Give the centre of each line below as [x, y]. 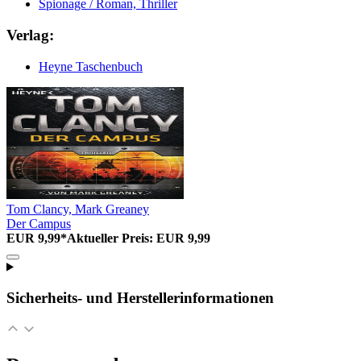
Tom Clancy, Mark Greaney [78, 209]
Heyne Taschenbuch [91, 66]
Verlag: [30, 35]
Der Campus [39, 223]
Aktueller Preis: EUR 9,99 [139, 238]
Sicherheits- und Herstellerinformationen [140, 298]
